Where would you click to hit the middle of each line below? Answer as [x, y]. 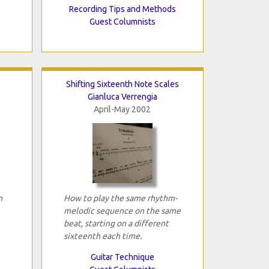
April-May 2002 [122, 109]
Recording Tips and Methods [122, 9]
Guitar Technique [122, 257]
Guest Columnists [122, 21]
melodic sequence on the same [122, 210]
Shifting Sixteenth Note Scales [122, 84]
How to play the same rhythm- [120, 198]
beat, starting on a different [116, 223]
